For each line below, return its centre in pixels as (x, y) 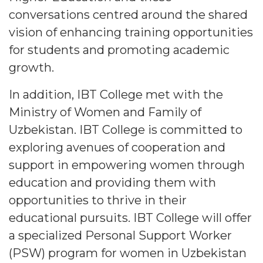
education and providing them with (112, 183)
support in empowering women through (127, 165)
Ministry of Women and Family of (105, 112)
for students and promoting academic (119, 50)
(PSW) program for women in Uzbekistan (128, 253)
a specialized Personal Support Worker (120, 236)
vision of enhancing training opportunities (131, 33)
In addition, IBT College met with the (116, 95)
